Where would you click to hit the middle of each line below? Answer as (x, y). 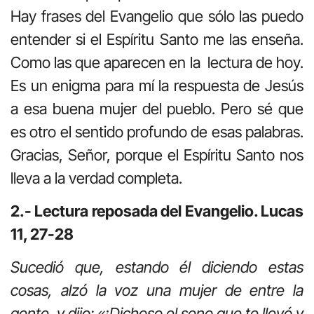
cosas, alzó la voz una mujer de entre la (157, 291)
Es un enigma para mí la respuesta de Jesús (157, 85)
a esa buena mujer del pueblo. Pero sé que (157, 108)
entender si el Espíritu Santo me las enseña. (157, 39)
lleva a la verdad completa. (96, 178)
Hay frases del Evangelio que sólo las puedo (157, 16)
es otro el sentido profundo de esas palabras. (157, 131)
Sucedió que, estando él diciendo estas (157, 267)
